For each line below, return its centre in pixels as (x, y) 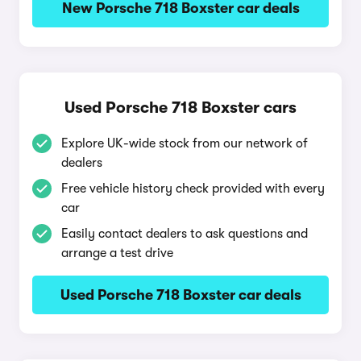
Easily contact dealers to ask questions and (185, 234)
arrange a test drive (117, 253)
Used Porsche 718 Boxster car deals (180, 295)
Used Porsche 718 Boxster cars (180, 108)
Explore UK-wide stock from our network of (185, 143)
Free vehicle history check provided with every (193, 189)
